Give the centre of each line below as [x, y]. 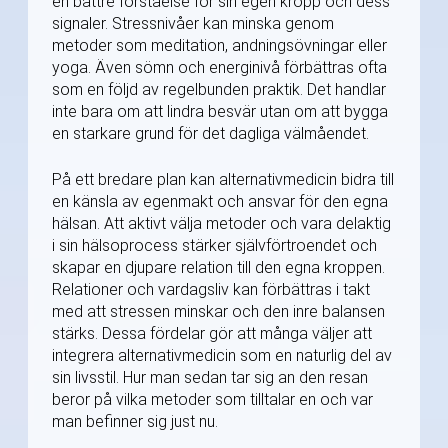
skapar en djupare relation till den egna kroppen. [218, 267]
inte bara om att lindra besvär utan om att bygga [220, 111]
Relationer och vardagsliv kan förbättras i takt [211, 289]
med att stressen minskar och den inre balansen [218, 311]
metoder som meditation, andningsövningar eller [219, 45]
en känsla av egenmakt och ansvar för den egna [220, 201]
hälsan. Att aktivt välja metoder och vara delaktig [221, 223]
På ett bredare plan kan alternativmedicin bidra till [223, 179]
